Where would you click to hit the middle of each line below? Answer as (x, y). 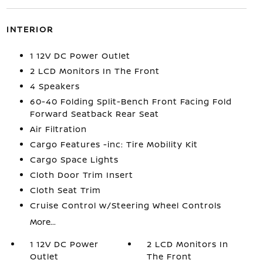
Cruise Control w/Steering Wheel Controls (125, 205)
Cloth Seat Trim (65, 190)
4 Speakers (55, 86)
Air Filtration (58, 129)
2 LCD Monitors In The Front (95, 71)
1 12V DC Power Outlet (80, 55)
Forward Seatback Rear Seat (94, 114)
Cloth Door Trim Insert (81, 175)
